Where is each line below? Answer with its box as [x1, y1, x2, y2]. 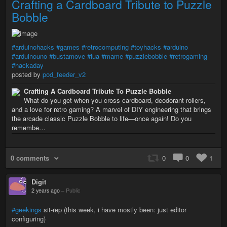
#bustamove [49, 51, 85, 61]
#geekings [12, 204, 42, 214]
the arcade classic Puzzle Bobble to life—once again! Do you [12, 113, 192, 123]
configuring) [12, 213, 46, 223]
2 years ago [31, 186, 60, 194]
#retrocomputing [82, 42, 129, 52]
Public [66, 186, 80, 194]
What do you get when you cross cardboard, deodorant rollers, [24, 95, 206, 105]
